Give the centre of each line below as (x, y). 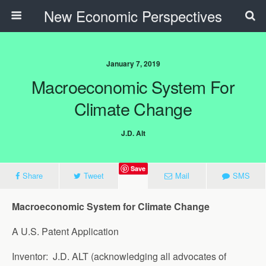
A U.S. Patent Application (65, 231)
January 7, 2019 (133, 64)
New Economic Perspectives (133, 16)
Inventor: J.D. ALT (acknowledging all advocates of (119, 256)
